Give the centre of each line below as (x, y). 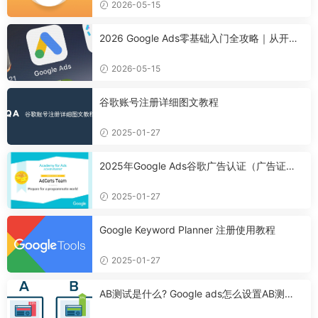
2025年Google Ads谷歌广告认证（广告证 (193, 165)
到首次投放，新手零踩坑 (154, 52)
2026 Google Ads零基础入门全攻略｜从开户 (199, 38)
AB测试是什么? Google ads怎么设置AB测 (192, 293)
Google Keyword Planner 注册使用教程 (187, 229)
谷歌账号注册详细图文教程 (159, 102)
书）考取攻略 (129, 180)
